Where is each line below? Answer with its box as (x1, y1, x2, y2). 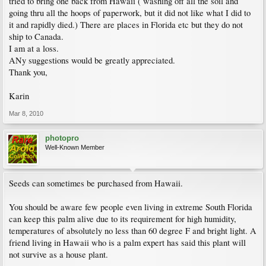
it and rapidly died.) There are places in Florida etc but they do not (9, 19, 243, 30)
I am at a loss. (9, 43, 59, 54)
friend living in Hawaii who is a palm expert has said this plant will (9, 237, 246, 248)
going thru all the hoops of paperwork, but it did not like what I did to (9, 7, 251, 18)
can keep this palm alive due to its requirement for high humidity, (9, 213, 236, 224)
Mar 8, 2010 (9, 110, 43, 117)
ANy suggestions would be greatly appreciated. (9, 55, 175, 66)
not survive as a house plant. (9, 249, 108, 260)
